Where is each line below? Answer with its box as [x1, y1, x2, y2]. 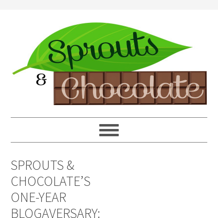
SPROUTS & [11, 156, 75, 174]
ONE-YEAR [11, 188, 67, 206]
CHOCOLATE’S [11, 172, 91, 190]
